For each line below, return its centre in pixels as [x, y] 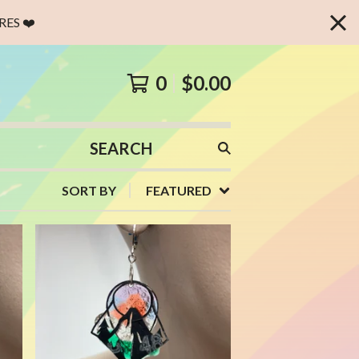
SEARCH [107, 156]
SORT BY [89, 190]
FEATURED [179, 190]
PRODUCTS [117, 175]
